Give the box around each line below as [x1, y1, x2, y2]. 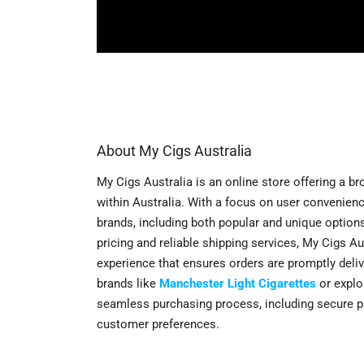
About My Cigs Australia [97, 141, 252, 159]
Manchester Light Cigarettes [159, 275, 316, 291]
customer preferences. [97, 316, 219, 331]
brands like [97, 275, 159, 291]
